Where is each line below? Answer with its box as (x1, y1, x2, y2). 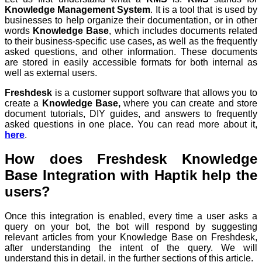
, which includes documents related (109, 25, 258, 36)
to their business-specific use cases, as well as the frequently (5, 36, 257, 46)
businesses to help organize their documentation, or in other (5, 15, 257, 25)
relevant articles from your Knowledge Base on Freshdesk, (5, 232, 257, 243)
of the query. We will (143, 243, 257, 253)
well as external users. (5, 67, 97, 78)
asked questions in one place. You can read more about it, (5, 119, 257, 129)
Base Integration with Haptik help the (5, 167, 257, 184)
